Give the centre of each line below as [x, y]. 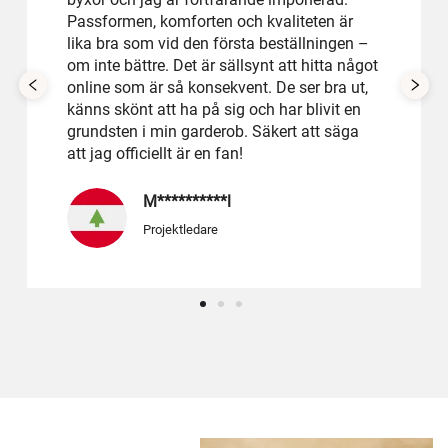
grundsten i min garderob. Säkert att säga [213, 132]
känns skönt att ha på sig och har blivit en [214, 110]
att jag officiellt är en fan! [155, 154]
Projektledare [180, 230]
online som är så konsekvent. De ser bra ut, [217, 88]
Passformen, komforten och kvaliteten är [210, 22]
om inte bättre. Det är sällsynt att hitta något [222, 66]
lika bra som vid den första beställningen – [218, 44]
